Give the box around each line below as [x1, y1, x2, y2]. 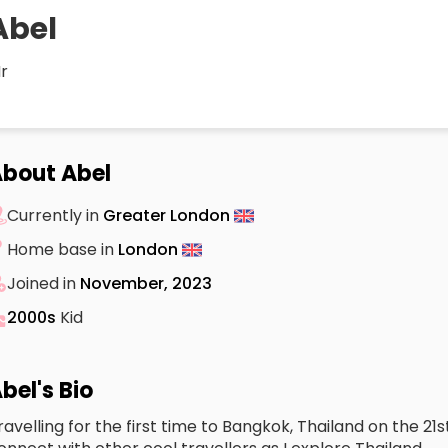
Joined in [7, 271, 80, 295]
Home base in [7, 237, 118, 261]
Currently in [7, 203, 103, 227]
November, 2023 [80, 271, 212, 295]
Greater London [103, 203, 234, 227]
